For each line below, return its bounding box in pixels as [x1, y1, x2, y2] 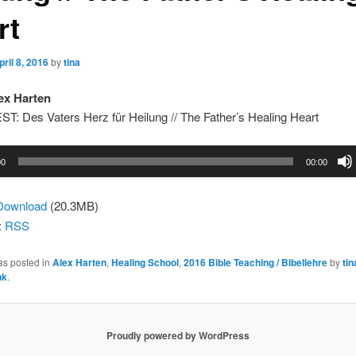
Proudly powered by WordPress [106, 327, 250, 342]
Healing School [110, 254, 179, 269]
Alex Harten [52, 254, 106, 269]
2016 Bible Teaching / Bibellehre [183, 254, 327, 269]
